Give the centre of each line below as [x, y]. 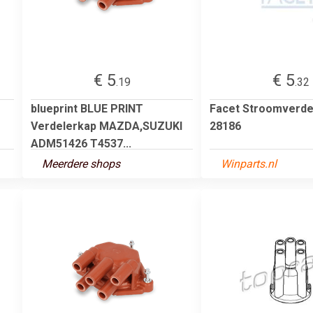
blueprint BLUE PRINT [87, 108]
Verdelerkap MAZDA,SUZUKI [107, 126]
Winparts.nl [249, 163]
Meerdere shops [81, 163]
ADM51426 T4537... [81, 143]
